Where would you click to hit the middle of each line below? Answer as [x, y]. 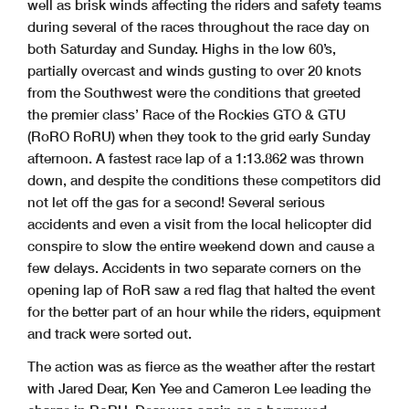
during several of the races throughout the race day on [199, 27]
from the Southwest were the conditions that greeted [194, 93]
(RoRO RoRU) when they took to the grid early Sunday [199, 136]
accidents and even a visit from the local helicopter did [199, 224]
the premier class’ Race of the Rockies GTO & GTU [187, 115]
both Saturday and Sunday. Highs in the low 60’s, [182, 49]
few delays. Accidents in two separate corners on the [194, 268]
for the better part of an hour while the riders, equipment [204, 312]
